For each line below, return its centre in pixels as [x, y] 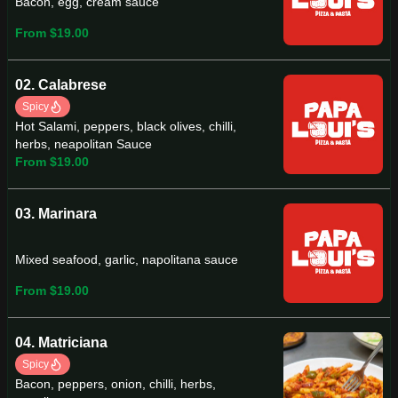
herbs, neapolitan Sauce [84, 144]
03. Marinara [56, 214]
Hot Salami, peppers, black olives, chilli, [126, 126]
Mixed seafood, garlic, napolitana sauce [127, 260]
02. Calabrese [61, 85]
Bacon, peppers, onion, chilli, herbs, [115, 384]
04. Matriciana [61, 342]
